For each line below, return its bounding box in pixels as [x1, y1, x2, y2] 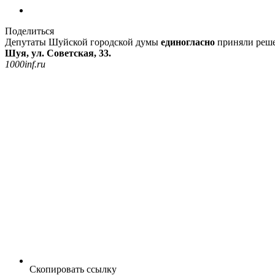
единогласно [161, 36, 215, 47]
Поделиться [5, 25, 54, 36]
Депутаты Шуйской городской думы [5, 36, 161, 47]
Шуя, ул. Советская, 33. [5, 47, 111, 58]
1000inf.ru [5, 58, 45, 69]
